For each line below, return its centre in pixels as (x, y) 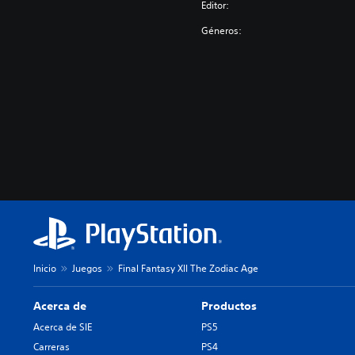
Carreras (52, 347)
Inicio (45, 268)
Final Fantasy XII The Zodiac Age (188, 268)
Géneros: (222, 31)
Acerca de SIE (63, 327)
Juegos (87, 268)
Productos (229, 306)
